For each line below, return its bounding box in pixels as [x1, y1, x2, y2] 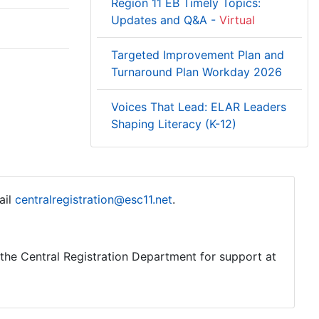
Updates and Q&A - [111, 13, 219, 27]
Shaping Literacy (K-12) [111, 117, 236, 131]
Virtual [219, 13, 255, 27]
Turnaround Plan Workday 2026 [111, 65, 282, 79]
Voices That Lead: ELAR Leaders [111, 100, 286, 114]
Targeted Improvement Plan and [111, 48, 284, 62]
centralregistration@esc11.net [15, 192, 172, 206]
